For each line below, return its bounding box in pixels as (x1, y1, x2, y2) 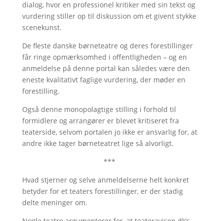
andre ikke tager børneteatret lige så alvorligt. (22, 139, 174, 148)
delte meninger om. (22, 198, 87, 207)
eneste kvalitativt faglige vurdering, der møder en (22, 75, 185, 84)
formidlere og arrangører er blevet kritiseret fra (22, 116, 179, 125)
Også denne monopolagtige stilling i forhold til (22, 105, 176, 114)
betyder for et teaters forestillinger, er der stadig (22, 186, 183, 196)
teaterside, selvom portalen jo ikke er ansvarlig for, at (22, 127, 197, 137)
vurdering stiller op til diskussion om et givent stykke (22, 11, 196, 21)
